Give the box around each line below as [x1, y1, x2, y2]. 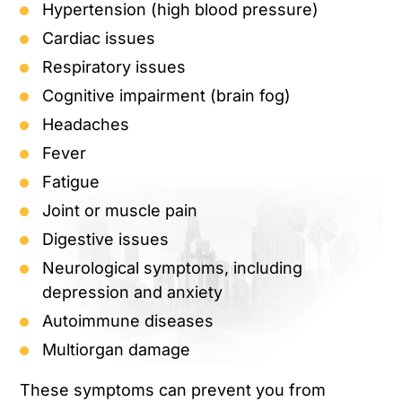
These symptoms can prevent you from [20, 380, 327, 400]
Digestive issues [42, 230, 170, 249]
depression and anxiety [42, 283, 223, 302]
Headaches [42, 115, 130, 135]
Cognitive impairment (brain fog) [42, 86, 292, 106]
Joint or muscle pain [42, 201, 198, 221]
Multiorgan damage [42, 340, 191, 360]
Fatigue [42, 172, 100, 192]
